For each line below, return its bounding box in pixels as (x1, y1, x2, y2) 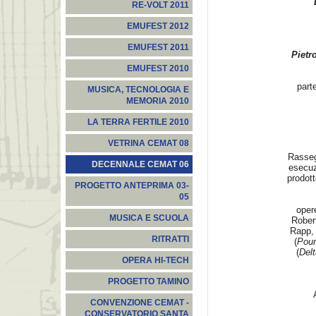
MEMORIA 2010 (126, 97, 189, 105)
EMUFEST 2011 (128, 43, 189, 51)
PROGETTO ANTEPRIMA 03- (75, 181, 189, 190)
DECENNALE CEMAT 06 (92, 160, 189, 169)
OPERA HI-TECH (122, 256, 189, 265)
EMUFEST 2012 (127, 22, 189, 30)
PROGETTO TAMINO (108, 277, 189, 286)
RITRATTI (152, 235, 189, 243)
